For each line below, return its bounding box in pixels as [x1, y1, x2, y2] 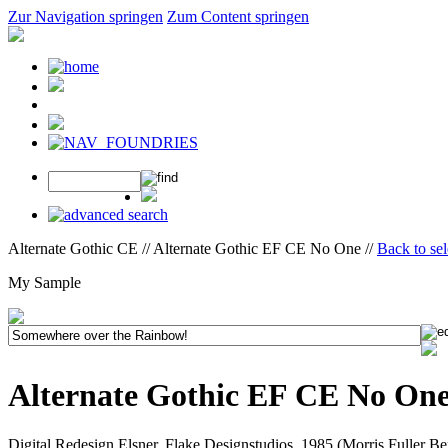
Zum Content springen [167, 8, 309, 25]
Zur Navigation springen [8, 8, 163, 25]
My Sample [8, 274, 81, 291]
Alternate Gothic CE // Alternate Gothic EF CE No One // [8, 240, 377, 257]
